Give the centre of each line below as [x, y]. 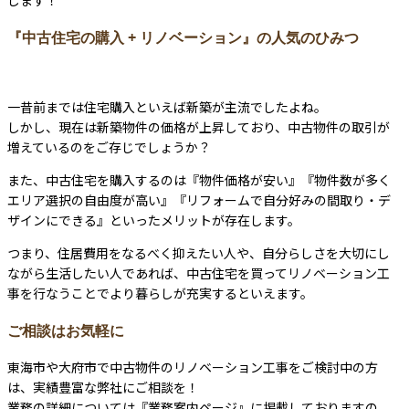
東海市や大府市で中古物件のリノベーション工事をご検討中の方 [193, 367]
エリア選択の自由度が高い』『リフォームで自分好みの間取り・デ [199, 200]
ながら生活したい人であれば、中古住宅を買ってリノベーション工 [199, 273]
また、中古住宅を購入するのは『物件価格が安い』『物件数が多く [199, 180]
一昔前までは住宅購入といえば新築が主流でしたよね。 [167, 107]
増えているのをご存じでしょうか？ [109, 147]
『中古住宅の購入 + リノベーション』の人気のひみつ [183, 37]
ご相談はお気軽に [66, 330]
